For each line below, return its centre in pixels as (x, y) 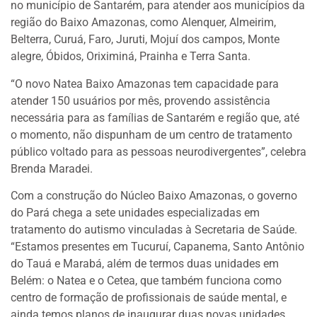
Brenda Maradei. (52, 168)
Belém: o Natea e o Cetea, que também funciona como (146, 281)
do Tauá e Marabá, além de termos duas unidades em (145, 264)
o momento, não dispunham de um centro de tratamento (151, 134)
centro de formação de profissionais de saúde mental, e (149, 298)
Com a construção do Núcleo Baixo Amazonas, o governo (154, 196)
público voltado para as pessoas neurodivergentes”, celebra (158, 151)
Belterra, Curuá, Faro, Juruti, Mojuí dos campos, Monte (145, 40)
